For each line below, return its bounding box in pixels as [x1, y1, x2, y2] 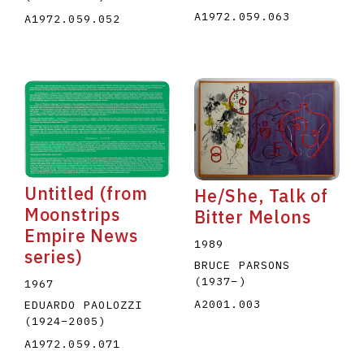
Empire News [24, 223, 138, 247]
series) [24, 245, 83, 268]
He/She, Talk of [193, 184, 328, 207]
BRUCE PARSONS [193, 257, 291, 272]
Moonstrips [24, 202, 120, 226]
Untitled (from [24, 181, 149, 205]
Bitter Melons [193, 205, 311, 228]
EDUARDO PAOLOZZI [24, 297, 143, 312]
